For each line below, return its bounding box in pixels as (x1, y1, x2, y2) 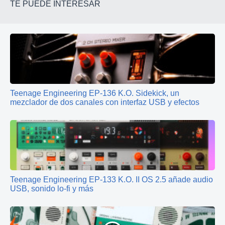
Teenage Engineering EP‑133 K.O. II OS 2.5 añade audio (10, 175, 213, 184)
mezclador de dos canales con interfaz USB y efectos (10, 97, 199, 106)
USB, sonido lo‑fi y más (10, 184, 93, 193)
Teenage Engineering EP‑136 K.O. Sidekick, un (10, 88, 179, 97)
